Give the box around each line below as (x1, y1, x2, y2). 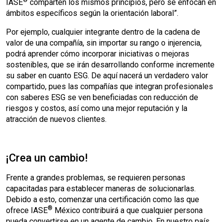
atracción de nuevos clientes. (6, 114, 107, 124)
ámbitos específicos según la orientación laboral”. (6, 8, 178, 18)
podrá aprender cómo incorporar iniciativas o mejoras (6, 49, 189, 58)
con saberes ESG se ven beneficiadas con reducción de (6, 93, 198, 102)
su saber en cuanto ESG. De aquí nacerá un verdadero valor (6, 71, 208, 80)
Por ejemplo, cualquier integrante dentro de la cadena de (6, 27, 200, 37)
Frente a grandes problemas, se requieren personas (6, 173, 185, 182)
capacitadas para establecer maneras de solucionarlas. (6, 184, 196, 193)
